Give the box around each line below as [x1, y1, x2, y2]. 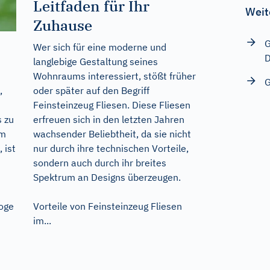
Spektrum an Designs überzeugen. [33, 171, 181, 183]
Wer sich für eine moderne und [33, 40, 166, 53]
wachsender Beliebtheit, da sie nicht [33, 127, 191, 140]
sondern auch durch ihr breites [33, 156, 166, 169]
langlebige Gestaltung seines [33, 55, 158, 67]
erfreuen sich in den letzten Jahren [33, 113, 184, 125]
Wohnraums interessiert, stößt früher [33, 69, 196, 82]
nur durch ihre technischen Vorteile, [33, 142, 189, 154]
